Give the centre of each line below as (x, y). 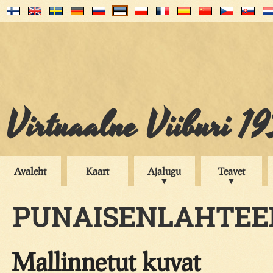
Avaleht (30, 171)
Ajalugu (165, 171)
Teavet (232, 171)
